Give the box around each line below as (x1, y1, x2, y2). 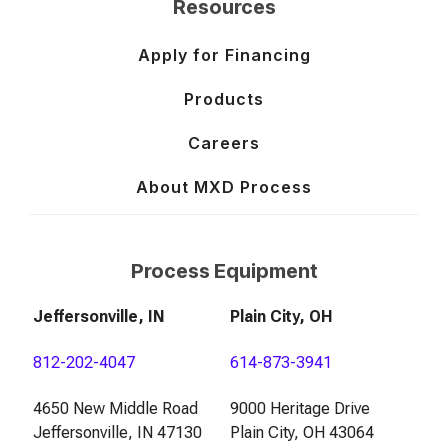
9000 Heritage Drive (230, 399, 370, 419)
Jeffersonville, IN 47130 (33, 423, 202, 443)
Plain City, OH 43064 (230, 423, 374, 443)
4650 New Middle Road (33, 399, 198, 419)
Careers (188, 133, 260, 154)
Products (184, 89, 264, 110)
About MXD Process (136, 177, 312, 198)
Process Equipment (130, 259, 318, 284)
